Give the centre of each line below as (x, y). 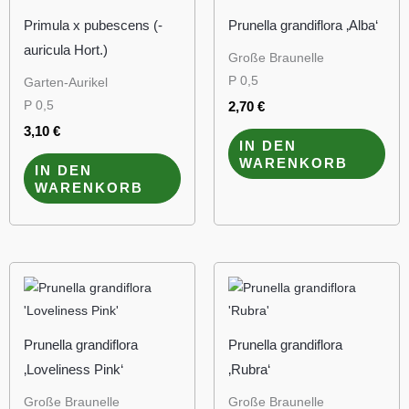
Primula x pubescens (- (93, 25)
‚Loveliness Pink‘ (73, 369)
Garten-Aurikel (66, 82)
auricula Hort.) (66, 49)
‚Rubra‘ (249, 369)
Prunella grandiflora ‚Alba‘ (303, 25)
